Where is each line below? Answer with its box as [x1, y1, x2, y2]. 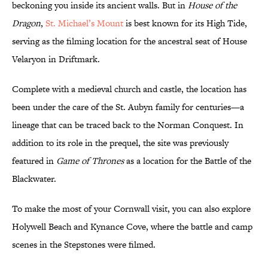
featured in [12, 154, 54, 167]
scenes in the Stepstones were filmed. [12, 238, 156, 251]
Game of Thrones [54, 154, 126, 167]
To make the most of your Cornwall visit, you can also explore [12, 202, 251, 215]
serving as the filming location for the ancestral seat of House [12, 35, 247, 48]
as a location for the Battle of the [126, 154, 251, 167]
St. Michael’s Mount [45, 17, 123, 30]
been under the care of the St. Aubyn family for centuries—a [12, 100, 244, 114]
